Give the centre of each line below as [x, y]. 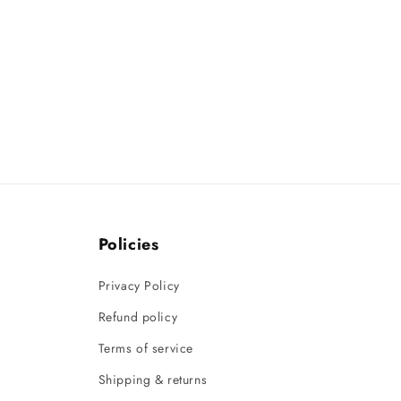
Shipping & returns [153, 380]
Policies [128, 244]
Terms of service [146, 348]
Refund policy [138, 317]
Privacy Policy [139, 286]
